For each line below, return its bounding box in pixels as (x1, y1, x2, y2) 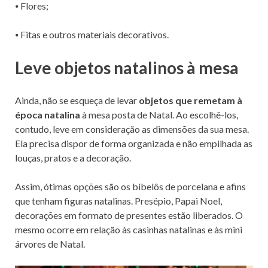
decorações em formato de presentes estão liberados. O (15, 209, 243, 221)
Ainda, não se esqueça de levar (15, 95, 137, 106)
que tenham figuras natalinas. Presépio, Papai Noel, (15, 195, 222, 207)
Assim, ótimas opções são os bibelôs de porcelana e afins (15, 181, 246, 193)
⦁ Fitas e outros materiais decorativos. (15, 28, 169, 40)
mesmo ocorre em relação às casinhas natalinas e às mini (15, 224, 242, 236)
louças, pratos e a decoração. (15, 152, 131, 164)
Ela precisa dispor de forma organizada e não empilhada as (15, 138, 252, 150)
